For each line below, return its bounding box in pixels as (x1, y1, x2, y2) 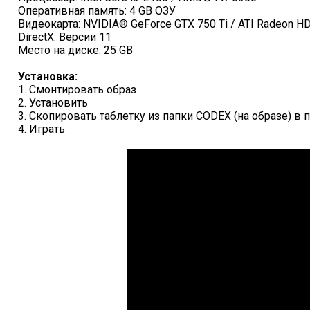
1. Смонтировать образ (18, 83, 136, 96)
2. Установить (18, 96, 88, 109)
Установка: (18, 70, 77, 83)
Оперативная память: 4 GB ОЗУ (18, 4, 176, 17)
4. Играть (18, 122, 65, 136)
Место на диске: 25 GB (18, 44, 133, 57)
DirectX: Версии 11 (18, 30, 111, 44)
